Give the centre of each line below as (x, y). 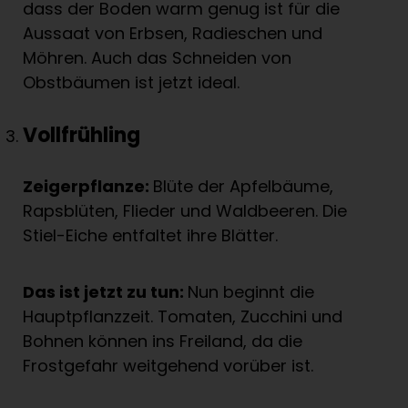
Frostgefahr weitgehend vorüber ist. (168, 366)
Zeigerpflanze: (88, 187)
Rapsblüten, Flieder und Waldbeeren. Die (185, 211)
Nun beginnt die (251, 292)
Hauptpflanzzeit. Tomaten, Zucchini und (183, 317)
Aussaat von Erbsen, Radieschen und (173, 34)
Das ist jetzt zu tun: (105, 292)
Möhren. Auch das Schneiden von (157, 58)
